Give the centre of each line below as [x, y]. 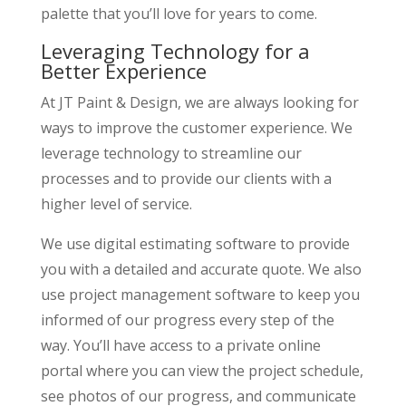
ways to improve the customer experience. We [196, 127]
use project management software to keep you [200, 294]
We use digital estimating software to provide [195, 243]
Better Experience [123, 70]
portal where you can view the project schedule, [202, 370]
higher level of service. [116, 203]
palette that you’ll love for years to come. [179, 13]
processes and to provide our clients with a [186, 178]
